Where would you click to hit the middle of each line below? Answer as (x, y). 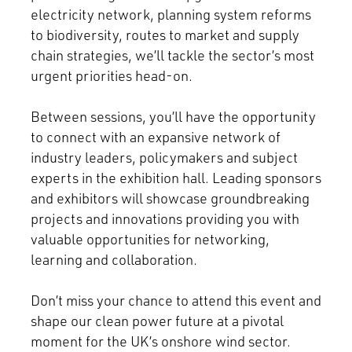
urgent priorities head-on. (113, 76)
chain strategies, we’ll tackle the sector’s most (172, 55)
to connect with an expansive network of (155, 137)
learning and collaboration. (114, 260)
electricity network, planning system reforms (170, 15)
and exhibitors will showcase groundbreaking (170, 198)
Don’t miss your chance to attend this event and (176, 301)
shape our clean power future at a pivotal (157, 321)
